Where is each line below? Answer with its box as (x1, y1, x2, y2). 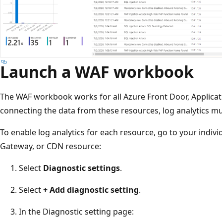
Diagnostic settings (43, 162, 120, 173)
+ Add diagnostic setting (43, 184, 139, 195)
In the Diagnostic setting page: (19, 206, 134, 217)
